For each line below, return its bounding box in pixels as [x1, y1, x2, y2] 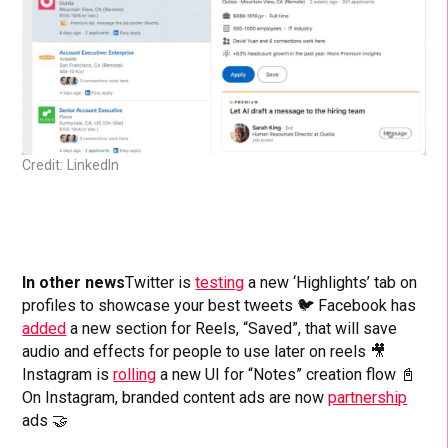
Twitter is [125, 273, 196, 293]
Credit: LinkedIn [22, 157, 120, 174]
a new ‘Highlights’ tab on [244, 273, 418, 293]
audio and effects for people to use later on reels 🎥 [22, 342, 387, 362]
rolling [113, 365, 157, 385]
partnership [328, 388, 408, 408]
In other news [22, 273, 126, 293]
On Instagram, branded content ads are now [22, 388, 329, 408]
